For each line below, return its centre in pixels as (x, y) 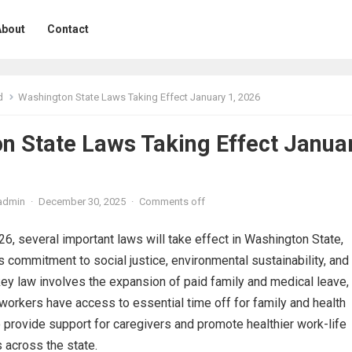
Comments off (172, 202)
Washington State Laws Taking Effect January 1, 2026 (139, 97)
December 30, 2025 (82, 202)
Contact (68, 29)
